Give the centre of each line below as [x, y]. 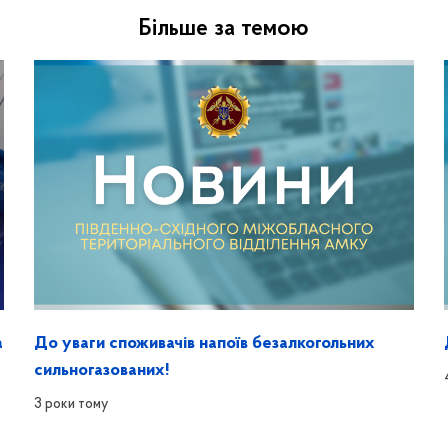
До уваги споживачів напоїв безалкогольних [204, 343]
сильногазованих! [101, 370]
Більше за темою [224, 29]
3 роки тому [70, 404]
